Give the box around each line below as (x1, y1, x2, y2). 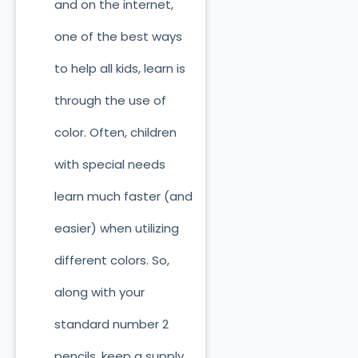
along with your (54, 284, 145, 301)
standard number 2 (54, 316, 169, 333)
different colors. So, (54, 252, 169, 269)
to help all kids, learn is (54, 60, 185, 78)
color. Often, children (54, 124, 177, 141)
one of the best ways (54, 28, 182, 46)
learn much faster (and (54, 188, 193, 205)
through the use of (54, 92, 166, 109)
